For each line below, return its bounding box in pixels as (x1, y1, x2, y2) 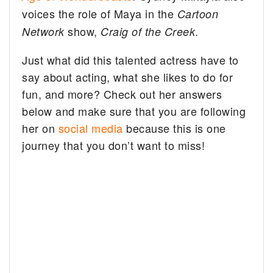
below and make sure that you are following (22, 102, 246, 119)
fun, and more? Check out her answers (22, 85, 222, 102)
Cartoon (177, 5, 219, 21)
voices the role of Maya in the (22, 5, 177, 21)
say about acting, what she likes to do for (22, 68, 233, 85)
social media (58, 119, 123, 136)
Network (22, 23, 68, 39)
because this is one (122, 119, 226, 136)
